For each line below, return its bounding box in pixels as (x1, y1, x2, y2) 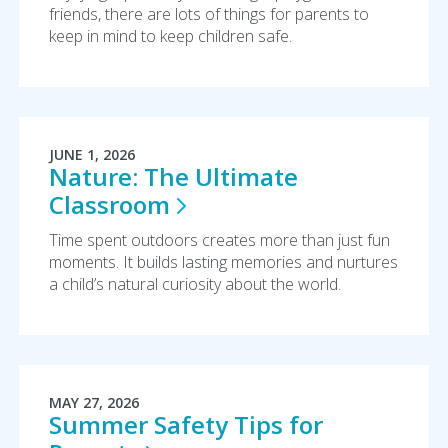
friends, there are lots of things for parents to (48, 3, 369, 25)
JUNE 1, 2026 (48, 145, 135, 164)
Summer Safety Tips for (48, 408, 323, 441)
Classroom (48, 188, 170, 221)
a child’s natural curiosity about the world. (48, 273, 341, 295)
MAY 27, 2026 (48, 393, 139, 412)
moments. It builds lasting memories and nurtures (48, 251, 398, 273)
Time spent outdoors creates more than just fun (48, 229, 390, 251)
